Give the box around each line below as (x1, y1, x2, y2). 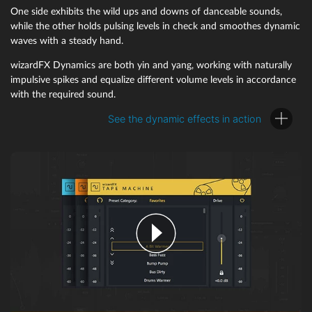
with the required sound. (10, 88, 116, 100)
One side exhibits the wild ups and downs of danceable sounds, (10, 6, 282, 17)
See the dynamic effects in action (107, 112, 261, 125)
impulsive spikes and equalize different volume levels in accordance (10, 74, 296, 85)
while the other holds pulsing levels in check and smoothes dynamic (10, 21, 300, 32)
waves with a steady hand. (10, 36, 123, 47)
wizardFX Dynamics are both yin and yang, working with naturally (10, 59, 292, 70)
